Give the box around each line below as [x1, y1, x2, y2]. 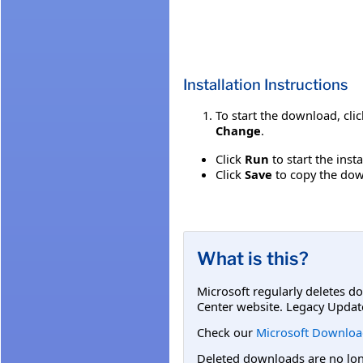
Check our [197, 323, 256, 340]
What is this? [197, 247, 309, 269]
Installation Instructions [183, 75, 348, 94]
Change [216, 122, 261, 139]
